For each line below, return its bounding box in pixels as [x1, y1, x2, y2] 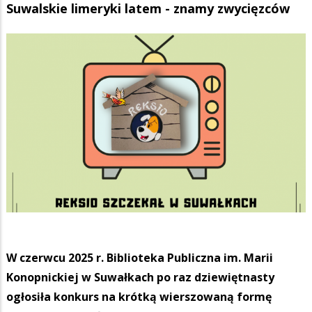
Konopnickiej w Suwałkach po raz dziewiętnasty [6, 270, 274, 286]
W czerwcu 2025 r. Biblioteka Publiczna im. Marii [6, 250, 273, 266]
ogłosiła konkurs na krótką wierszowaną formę [6, 289, 272, 305]
